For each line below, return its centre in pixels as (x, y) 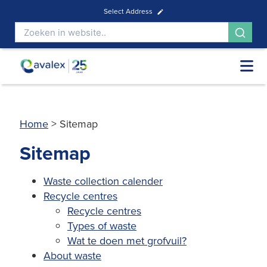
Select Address (128, 11)
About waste (72, 255)
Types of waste (102, 226)
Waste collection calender (103, 181)
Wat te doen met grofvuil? (127, 240)
